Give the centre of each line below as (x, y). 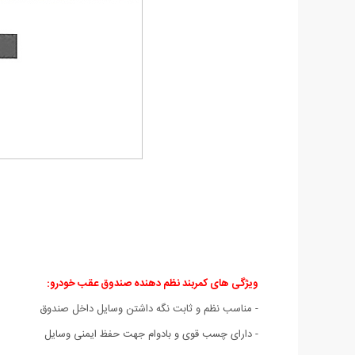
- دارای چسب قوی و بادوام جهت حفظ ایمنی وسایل (151, 334)
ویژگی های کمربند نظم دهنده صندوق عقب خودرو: (153, 283)
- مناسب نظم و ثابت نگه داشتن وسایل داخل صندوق (149, 309)
